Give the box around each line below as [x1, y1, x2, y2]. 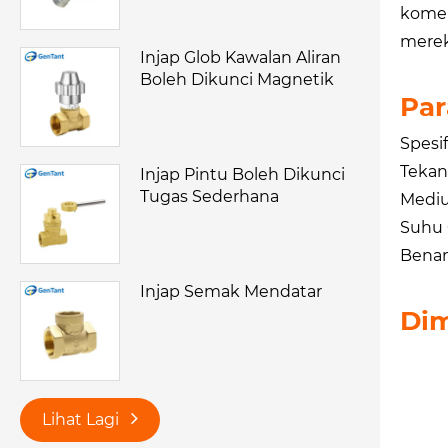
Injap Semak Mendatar [140, 282, 322, 302]
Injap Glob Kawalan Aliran [140, 48, 341, 68]
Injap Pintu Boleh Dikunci [140, 165, 345, 185]
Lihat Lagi [42, 410, 123, 430]
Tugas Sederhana [140, 187, 279, 207]
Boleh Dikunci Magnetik [140, 70, 334, 90]
